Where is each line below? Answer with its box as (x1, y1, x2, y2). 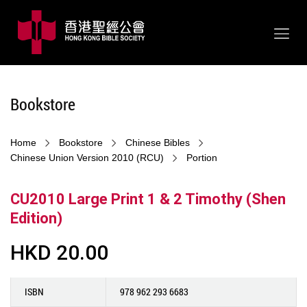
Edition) (10, 210, 62, 227)
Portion (186, 152, 217, 163)
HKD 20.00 (10, 241, 108, 265)
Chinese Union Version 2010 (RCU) (10, 152, 164, 163)
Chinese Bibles (125, 137, 190, 148)
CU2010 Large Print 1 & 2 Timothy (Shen (10, 191, 286, 208)
